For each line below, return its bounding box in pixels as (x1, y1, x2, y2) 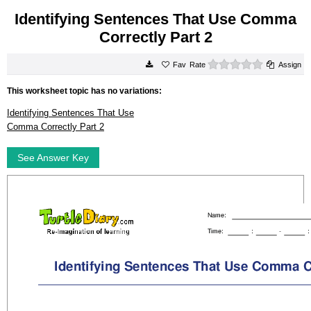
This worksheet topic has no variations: (7, 86, 162, 96)
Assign (278, 60, 301, 69)
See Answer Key (17, 152, 89, 163)
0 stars (263, 58, 287, 67)
